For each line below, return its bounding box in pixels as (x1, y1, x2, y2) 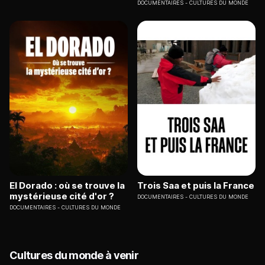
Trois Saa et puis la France (137, 180, 254, 192)
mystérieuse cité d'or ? (9, 190, 114, 202)
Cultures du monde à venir (9, 249, 138, 262)
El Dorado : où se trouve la (9, 180, 125, 192)
